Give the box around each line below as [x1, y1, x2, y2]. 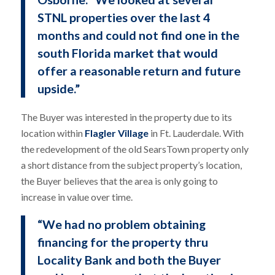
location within [20, 127, 85, 139]
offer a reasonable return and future [37, 63, 241, 78]
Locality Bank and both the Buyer [37, 252, 221, 268]
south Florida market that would [37, 45, 218, 60]
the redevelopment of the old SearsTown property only [20, 143, 249, 155]
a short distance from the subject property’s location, [20, 159, 242, 171]
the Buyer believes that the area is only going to [20, 175, 218, 187]
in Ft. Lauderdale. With [148, 127, 244, 139]
